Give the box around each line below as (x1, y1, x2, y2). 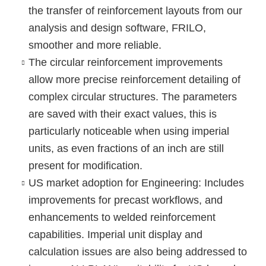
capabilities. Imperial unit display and (28, 229, 202, 241)
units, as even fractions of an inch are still (28, 142, 224, 155)
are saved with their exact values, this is (28, 108, 217, 121)
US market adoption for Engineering (28, 177, 198, 189)
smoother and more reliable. (28, 39, 161, 52)
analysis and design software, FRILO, (28, 22, 206, 34)
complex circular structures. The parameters (28, 91, 237, 103)
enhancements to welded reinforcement (28, 211, 216, 224)
